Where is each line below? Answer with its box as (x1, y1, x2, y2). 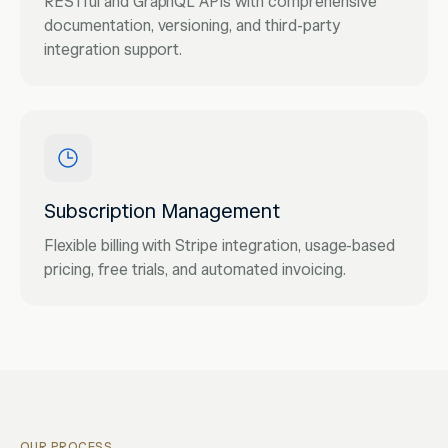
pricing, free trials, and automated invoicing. (44, 260, 346, 280)
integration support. (44, 40, 183, 60)
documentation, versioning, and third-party (44, 16, 340, 36)
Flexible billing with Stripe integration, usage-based (44, 236, 396, 256)
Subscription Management (44, 199, 280, 224)
